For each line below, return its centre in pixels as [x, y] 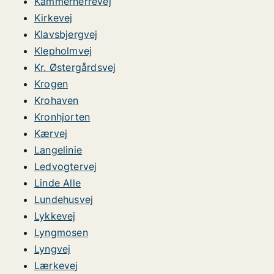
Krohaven [57, 100]
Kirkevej [54, 18]
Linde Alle [57, 183]
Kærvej [51, 133]
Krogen [51, 84]
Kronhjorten [62, 117]
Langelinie [58, 150]
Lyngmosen [61, 232]
